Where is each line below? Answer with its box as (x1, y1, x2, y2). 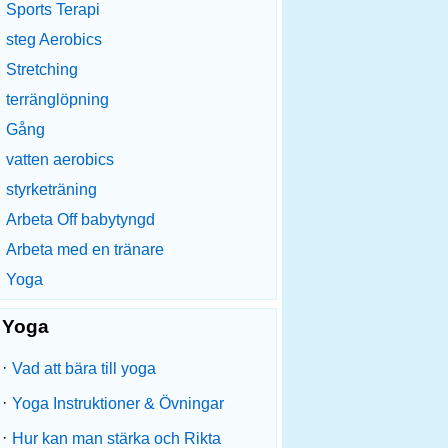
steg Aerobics (6, 31, 102, 48)
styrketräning (6, 181, 97, 198)
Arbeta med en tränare (6, 241, 164, 258)
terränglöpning (6, 91, 109, 108)
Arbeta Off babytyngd (6, 211, 155, 228)
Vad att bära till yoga (12, 360, 156, 377)
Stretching (6, 61, 78, 78)
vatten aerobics (6, 151, 114, 168)
